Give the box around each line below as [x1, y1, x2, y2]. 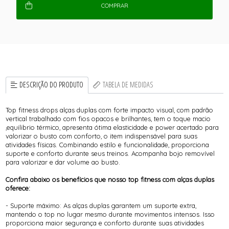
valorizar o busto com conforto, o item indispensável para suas [6, 131, 198, 140]
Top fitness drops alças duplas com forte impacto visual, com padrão [6, 105, 214, 114]
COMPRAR [101, 2, 128, 9]
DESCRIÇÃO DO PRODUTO [19, 80, 84, 90]
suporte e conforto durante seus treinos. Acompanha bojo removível [6, 149, 215, 157]
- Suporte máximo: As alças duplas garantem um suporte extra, [6, 201, 197, 210]
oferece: [6, 184, 31, 192]
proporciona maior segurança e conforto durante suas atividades [6, 218, 204, 227]
